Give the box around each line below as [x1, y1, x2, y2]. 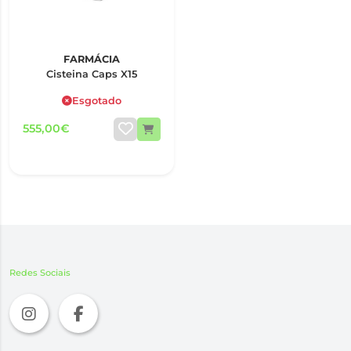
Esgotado [72, 95, 121, 107]
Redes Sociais [9, 267, 71, 279]
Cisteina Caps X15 [46, 67, 137, 80]
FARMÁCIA [63, 53, 120, 66]
